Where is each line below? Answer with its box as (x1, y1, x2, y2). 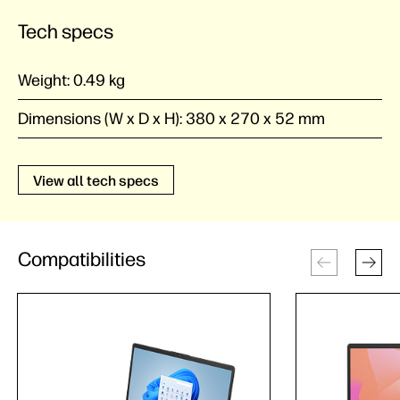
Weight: (18, 71, 73, 90)
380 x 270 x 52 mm (186, 109, 325, 129)
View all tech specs (33, 172, 159, 189)
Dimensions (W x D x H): (18, 109, 186, 129)
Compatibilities (18, 247, 146, 271)
